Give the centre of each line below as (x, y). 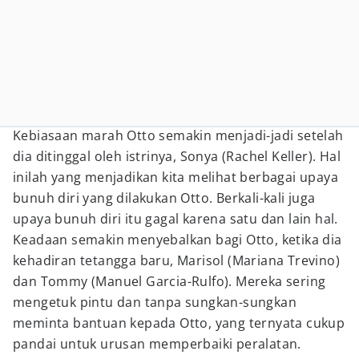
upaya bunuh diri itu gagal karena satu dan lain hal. (175, 219)
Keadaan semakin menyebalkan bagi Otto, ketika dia (177, 240)
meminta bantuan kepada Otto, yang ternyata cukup (179, 323)
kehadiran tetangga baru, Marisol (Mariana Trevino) (176, 260)
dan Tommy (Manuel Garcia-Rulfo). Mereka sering (169, 281)
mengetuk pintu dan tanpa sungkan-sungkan (155, 302)
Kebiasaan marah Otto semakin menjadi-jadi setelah (178, 135)
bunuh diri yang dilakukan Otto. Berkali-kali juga (164, 198)
